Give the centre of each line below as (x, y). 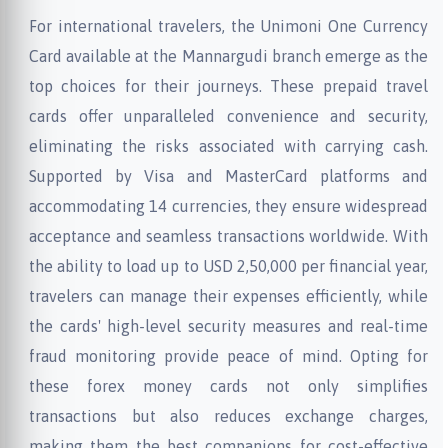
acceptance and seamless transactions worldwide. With (228, 236)
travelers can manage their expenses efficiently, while (228, 296)
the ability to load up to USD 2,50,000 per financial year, (228, 266)
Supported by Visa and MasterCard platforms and (228, 176)
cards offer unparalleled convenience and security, (228, 116)
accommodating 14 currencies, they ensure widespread (228, 206)
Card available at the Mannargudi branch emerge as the (228, 56)
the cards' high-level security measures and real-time (228, 326)
